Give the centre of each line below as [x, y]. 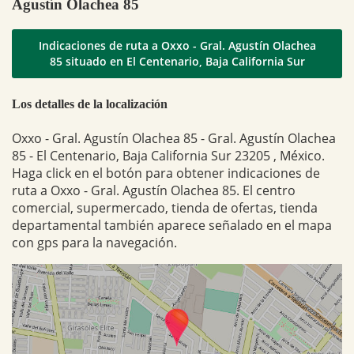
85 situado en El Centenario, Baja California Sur [177, 62]
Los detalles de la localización [90, 104]
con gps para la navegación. [94, 242]
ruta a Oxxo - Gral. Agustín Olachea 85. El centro [154, 190]
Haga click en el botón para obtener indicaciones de [166, 173]
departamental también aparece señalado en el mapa [172, 225]
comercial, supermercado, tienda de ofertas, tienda [165, 207]
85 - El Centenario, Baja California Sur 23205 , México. [168, 155]
